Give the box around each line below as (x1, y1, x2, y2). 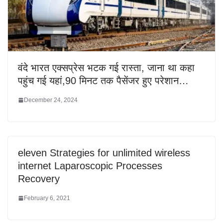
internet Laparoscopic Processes (18, 160, 162, 171)
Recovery (18, 173, 60, 184)
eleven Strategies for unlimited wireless (18, 147, 190, 158)
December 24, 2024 (24, 96, 78, 104)
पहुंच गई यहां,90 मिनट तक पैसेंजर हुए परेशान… (18, 75, 189, 86)
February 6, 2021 (24, 194, 70, 202)
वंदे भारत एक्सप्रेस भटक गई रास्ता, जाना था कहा (18, 62, 195, 73)
